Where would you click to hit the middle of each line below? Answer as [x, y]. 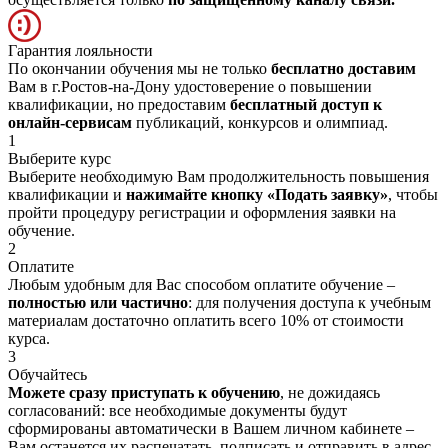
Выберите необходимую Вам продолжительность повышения [218, 176]
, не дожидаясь [330, 392]
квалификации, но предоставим [119, 104]
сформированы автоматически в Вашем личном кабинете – [211, 428]
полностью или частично [98, 302]
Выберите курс [59, 158]
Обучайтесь [47, 374]
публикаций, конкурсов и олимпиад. [260, 122]
